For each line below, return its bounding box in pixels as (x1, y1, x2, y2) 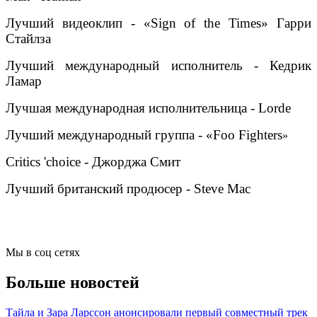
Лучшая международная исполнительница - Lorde (6, 100, 291, 116)
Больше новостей (6, 273, 139, 292)
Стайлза (6, 31, 51, 47)
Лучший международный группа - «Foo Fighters (6, 127, 282, 143)
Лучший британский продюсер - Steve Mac (6, 181, 250, 197)
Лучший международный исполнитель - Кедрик (6, 58, 311, 74)
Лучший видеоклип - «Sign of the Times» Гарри (6, 16, 311, 31)
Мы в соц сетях (6, 246, 80, 259)
